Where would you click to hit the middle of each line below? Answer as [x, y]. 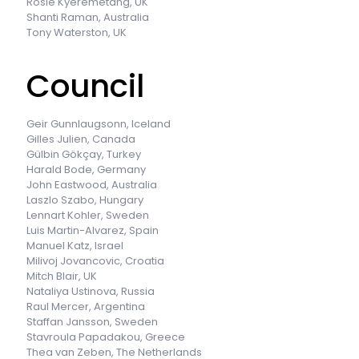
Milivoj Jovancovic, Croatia [95, 260]
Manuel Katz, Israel [75, 245]
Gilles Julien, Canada [81, 139]
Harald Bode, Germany [86, 169]
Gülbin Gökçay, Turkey [84, 154]
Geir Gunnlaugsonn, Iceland [99, 123]
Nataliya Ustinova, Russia [91, 291]
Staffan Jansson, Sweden [92, 321]
